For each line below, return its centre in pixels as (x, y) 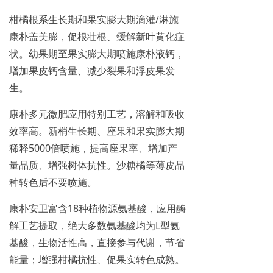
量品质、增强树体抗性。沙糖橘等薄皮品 (97, 165)
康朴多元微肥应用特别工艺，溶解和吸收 (97, 114)
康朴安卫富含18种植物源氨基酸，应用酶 (97, 209)
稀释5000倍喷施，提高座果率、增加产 (93, 148)
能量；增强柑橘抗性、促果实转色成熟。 (97, 260)
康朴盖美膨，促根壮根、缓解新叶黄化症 (97, 37)
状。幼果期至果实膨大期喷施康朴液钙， (97, 54)
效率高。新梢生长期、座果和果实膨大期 (97, 131)
